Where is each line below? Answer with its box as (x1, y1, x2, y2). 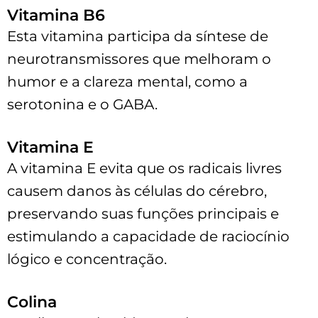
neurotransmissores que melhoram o (7, 50, 271, 67)
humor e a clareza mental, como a (7, 72, 248, 90)
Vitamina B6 (7, 5, 105, 25)
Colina (7, 292, 57, 312)
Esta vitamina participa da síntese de (7, 27, 268, 45)
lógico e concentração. (7, 250, 167, 268)
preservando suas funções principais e (7, 204, 279, 222)
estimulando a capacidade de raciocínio (7, 227, 290, 245)
